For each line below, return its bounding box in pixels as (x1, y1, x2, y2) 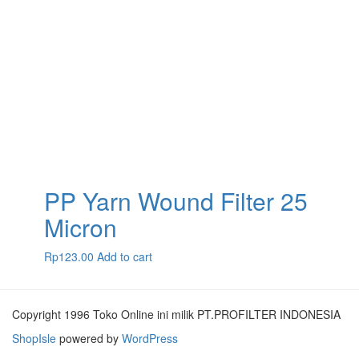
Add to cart (97, 248, 152, 264)
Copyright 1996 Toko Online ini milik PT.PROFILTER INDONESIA (12, 306, 341, 322)
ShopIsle (12, 330, 59, 346)
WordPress (119, 330, 178, 346)
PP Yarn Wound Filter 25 (44, 184, 308, 218)
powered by (59, 330, 119, 346)
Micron (44, 210, 117, 244)
